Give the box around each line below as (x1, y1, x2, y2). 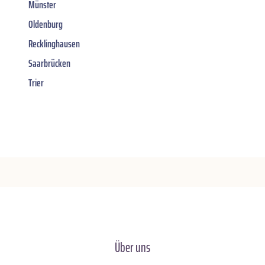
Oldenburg (28, 15, 63, 33)
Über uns (115, 237, 150, 258)
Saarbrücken (28, 54, 70, 72)
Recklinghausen (28, 35, 80, 52)
